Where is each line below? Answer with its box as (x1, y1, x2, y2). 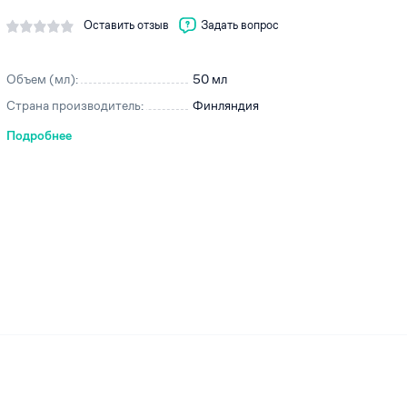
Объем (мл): (6, 71, 78, 88)
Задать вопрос (201, 17, 279, 34)
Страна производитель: (6, 97, 144, 114)
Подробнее (6, 127, 72, 144)
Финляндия (193, 97, 259, 114)
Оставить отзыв (84, 17, 169, 34)
